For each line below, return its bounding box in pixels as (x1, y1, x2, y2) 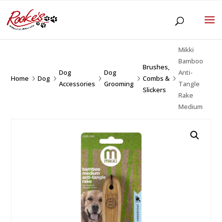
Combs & (143, 73, 170, 83)
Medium (178, 102, 203, 111)
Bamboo (178, 56, 204, 65)
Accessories (59, 79, 96, 88)
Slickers (143, 85, 166, 94)
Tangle (178, 79, 200, 88)
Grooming (104, 79, 134, 88)
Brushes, (143, 62, 170, 71)
